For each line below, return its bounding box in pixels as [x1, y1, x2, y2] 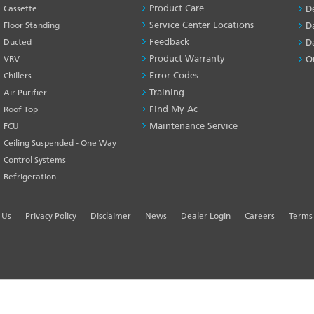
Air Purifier [3, 87, 47, 97]
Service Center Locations [149, 19, 254, 30]
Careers [245, 210, 275, 221]
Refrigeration [3, 171, 56, 182]
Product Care [149, 2, 205, 13]
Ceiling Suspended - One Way [3, 137, 116, 148]
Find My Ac [149, 103, 198, 114]
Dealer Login [181, 210, 231, 221]
